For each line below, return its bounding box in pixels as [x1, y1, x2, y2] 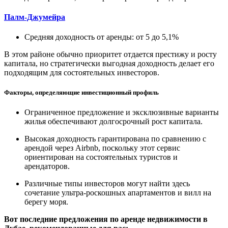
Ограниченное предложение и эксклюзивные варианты [24, 108, 219, 117]
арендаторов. [24, 162, 70, 171]
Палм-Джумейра [4, 12, 65, 21]
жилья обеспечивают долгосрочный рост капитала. [24, 117, 203, 126]
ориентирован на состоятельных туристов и [24, 153, 178, 162]
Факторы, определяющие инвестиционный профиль [4, 89, 159, 97]
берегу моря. [24, 197, 68, 207]
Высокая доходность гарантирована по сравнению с [24, 134, 206, 144]
